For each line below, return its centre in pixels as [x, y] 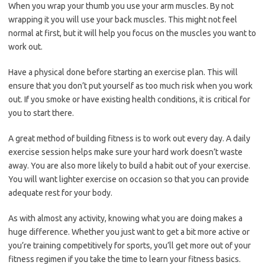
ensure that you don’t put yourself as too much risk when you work [130, 86]
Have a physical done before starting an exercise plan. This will [123, 72]
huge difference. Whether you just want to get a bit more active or [129, 232]
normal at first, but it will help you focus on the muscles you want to [132, 33]
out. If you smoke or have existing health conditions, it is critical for [129, 100]
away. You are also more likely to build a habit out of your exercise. [129, 166]
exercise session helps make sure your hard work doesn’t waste [125, 152]
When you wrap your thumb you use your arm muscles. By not [121, 6]
